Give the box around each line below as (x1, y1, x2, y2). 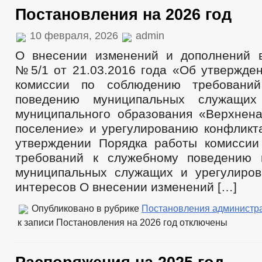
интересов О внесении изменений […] (15, 180, 237, 194)
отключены (177, 217, 227, 227)
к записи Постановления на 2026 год (18, 217, 177, 227)
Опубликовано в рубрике (29, 203, 142, 213)
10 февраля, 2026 (27, 30, 121, 42)
